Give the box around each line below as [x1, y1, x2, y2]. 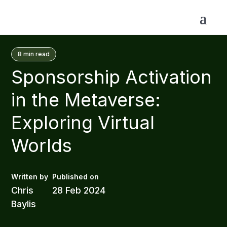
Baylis [11, 199, 36, 209]
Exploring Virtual [11, 111, 155, 134]
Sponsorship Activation [11, 66, 212, 88]
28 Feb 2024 [52, 185, 106, 196]
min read [23, 50, 50, 58]
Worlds [11, 134, 72, 157]
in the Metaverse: [11, 89, 161, 111]
